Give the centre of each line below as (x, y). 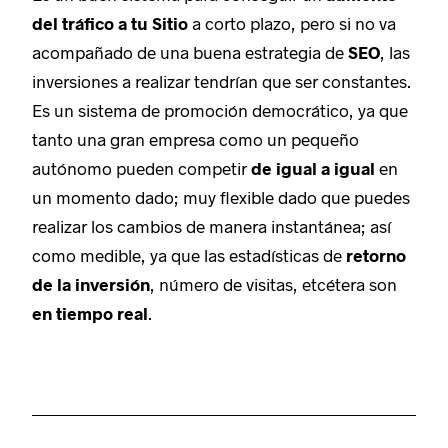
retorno (376, 255)
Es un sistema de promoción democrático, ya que (220, 110)
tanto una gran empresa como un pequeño (196, 139)
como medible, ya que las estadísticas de (189, 255)
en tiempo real (90, 313)
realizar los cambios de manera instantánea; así (212, 226)
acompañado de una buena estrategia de (190, 52)
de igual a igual (313, 168)
